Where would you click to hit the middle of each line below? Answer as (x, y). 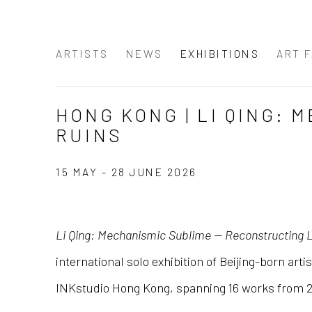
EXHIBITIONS (219, 53)
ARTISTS (82, 53)
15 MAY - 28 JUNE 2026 (126, 172)
